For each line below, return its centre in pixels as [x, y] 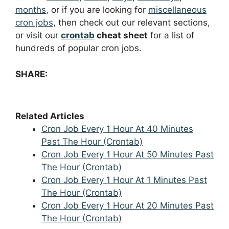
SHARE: [31, 74]
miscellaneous [177, 10]
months [31, 10]
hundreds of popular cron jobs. [78, 48]
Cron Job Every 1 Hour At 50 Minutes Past [128, 154]
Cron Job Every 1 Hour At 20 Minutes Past [128, 205]
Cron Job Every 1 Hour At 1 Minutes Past [124, 180]
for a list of [171, 36]
